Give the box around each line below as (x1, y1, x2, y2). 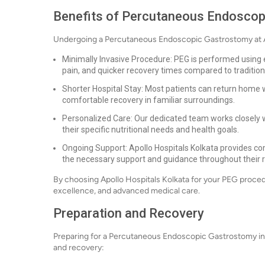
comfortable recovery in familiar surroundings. (62, 95, 235, 105)
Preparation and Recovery (53, 206, 204, 221)
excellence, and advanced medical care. (53, 186, 200, 196)
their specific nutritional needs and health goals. (62, 125, 239, 134)
